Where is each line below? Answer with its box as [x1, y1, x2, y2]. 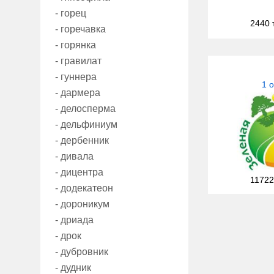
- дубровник [55, 246, 108, 257]
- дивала [55, 151, 94, 162]
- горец [55, 8, 86, 19]
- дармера [55, 87, 100, 98]
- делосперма [55, 103, 116, 114]
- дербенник [55, 135, 109, 146]
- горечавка [55, 24, 106, 35]
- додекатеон [55, 183, 113, 194]
